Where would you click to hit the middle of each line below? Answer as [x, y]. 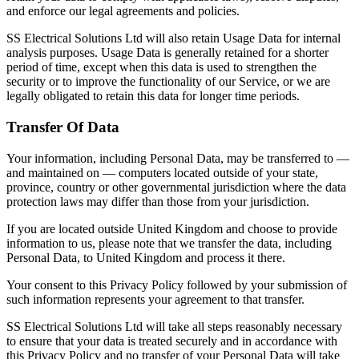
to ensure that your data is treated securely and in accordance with [172, 341]
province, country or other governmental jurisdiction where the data [176, 187]
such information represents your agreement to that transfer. [155, 299]
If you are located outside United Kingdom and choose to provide [172, 228]
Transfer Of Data [63, 127]
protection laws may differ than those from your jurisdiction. [158, 201]
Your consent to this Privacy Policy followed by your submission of [177, 284]
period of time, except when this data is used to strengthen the [161, 67]
